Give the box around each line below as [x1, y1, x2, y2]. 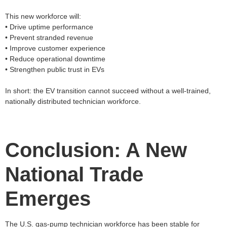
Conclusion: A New [5, 139, 187, 162]
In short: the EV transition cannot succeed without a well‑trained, [5, 86, 211, 95]
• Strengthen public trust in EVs [5, 65, 104, 73]
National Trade [5, 163, 143, 186]
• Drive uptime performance [5, 22, 93, 31]
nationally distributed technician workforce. [5, 97, 141, 105]
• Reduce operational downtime [5, 54, 105, 63]
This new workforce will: [5, 12, 81, 20]
